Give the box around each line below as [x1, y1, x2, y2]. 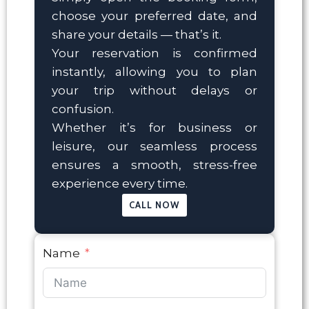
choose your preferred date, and [52, 8, 257, 23]
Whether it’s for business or [52, 120, 257, 134]
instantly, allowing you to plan [52, 64, 257, 79]
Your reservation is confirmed [52, 46, 257, 60]
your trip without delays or [52, 83, 257, 97]
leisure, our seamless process [52, 139, 257, 153]
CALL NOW [129, 199, 180, 210]
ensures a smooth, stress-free [52, 157, 257, 172]
